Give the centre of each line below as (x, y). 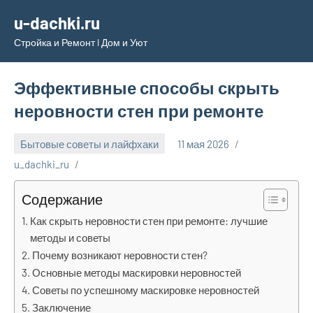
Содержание (62, 199)
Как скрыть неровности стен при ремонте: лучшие (149, 221)
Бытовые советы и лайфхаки (89, 144)
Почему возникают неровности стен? (120, 255)
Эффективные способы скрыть (147, 88)
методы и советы (71, 238)
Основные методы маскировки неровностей (137, 272)
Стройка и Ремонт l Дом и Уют (81, 42)
